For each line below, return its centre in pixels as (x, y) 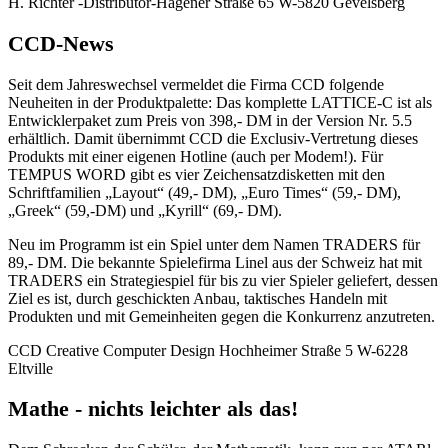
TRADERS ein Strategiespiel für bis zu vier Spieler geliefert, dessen (223, 280)
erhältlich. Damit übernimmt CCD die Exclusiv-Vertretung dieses (213, 138)
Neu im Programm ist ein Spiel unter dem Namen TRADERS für (214, 244)
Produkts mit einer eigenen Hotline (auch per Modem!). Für (195, 156)
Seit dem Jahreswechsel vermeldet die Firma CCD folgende (196, 84)
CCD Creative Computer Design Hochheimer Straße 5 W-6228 (208, 350)
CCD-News (61, 44)
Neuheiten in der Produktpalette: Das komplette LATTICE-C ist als (220, 102)
